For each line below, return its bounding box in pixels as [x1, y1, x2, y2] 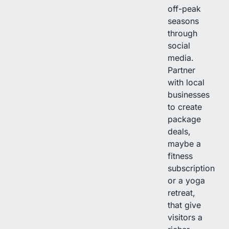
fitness [168, 150, 193, 161]
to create [168, 101, 202, 112]
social [168, 40, 190, 51]
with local [168, 77, 204, 87]
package [168, 113, 201, 124]
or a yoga [168, 175, 205, 186]
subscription [168, 163, 215, 173]
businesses [168, 89, 210, 100]
